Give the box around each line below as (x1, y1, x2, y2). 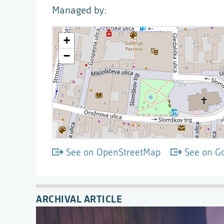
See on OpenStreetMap (65, 146, 160, 158)
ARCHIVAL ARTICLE (36, 192, 122, 205)
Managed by (52, 4, 104, 16)
